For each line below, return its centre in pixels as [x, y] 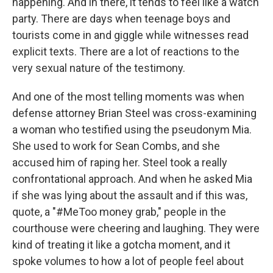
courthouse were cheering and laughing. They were [136, 228]
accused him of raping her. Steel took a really [120, 162]
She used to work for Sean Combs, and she [116, 146]
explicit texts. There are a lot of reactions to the [126, 51]
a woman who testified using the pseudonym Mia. [132, 129]
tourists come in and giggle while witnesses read [130, 35]
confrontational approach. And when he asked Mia [132, 179]
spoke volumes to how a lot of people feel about [128, 261]
